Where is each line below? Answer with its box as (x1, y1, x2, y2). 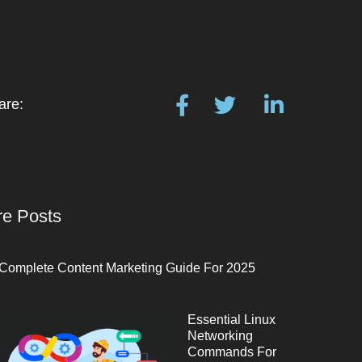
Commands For (187, 345, 277, 359)
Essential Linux (187, 313, 276, 326)
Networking (187, 329, 254, 343)
